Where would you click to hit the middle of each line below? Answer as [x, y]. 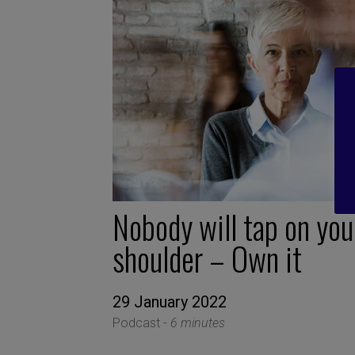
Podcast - [141, 323]
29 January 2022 [170, 302]
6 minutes [198, 323]
